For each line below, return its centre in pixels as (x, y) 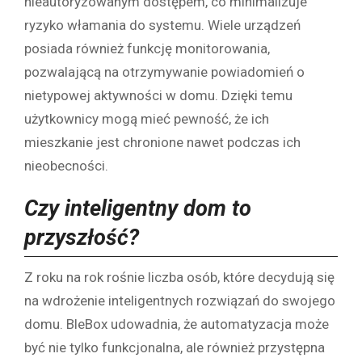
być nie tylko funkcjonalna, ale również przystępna (175, 348)
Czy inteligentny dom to (138, 208)
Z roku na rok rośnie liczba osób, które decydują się (179, 278)
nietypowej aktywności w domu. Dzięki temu (158, 95)
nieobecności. (66, 165)
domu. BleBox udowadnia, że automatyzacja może (177, 324)
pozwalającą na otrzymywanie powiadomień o (164, 72)
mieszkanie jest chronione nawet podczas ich (162, 142)
